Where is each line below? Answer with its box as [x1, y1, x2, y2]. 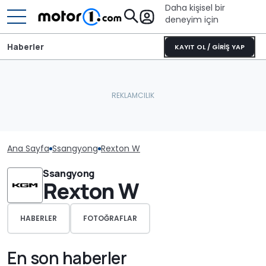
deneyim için [165, 14, 218, 26]
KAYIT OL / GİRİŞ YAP [175, 42, 245, 52]
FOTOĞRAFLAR [83, 213, 137, 223]
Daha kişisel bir [165, 2, 225, 14]
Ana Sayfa [7, 142, 49, 154]
